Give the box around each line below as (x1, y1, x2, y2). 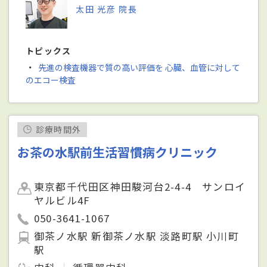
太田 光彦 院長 (76, 3, 138, 15)
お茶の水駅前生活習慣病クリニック (17, 142, 218, 161)
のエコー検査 (26, 74, 76, 86)
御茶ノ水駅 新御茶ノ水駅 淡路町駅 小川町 (34, 229, 239, 244)
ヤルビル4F (34, 193, 91, 208)
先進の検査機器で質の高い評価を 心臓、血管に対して (38, 61, 240, 74)
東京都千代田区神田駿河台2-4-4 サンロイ (34, 179, 246, 194)
